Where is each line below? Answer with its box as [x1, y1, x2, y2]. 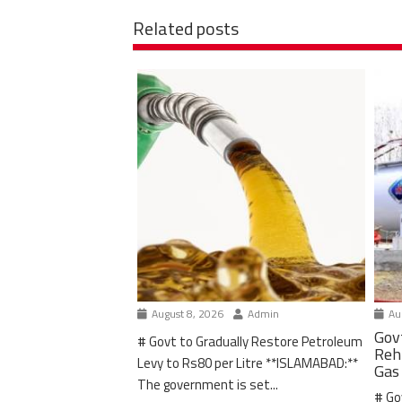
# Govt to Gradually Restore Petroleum [136, 330, 363, 352]
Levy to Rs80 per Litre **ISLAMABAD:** [136, 352, 358, 373]
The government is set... [136, 373, 278, 395]
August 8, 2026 [148, 304, 223, 322]
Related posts [132, 13, 239, 42]
